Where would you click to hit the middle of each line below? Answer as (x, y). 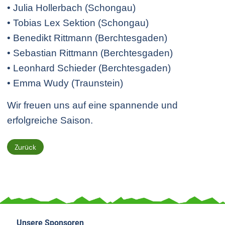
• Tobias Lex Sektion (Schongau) (78, 23)
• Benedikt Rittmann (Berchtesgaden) (87, 38)
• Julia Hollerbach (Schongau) (71, 8)
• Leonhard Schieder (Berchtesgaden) (89, 68)
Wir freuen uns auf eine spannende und (92, 105)
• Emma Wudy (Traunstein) (65, 83)
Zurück (25, 147)
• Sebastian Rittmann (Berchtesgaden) (90, 53)
